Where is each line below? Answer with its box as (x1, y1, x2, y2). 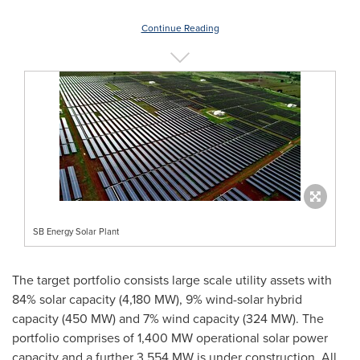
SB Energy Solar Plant (33, 224, 119, 238)
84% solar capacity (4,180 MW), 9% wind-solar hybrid (12, 289, 302, 309)
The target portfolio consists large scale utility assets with (12, 270, 332, 289)
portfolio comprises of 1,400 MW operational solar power (12, 328, 328, 347)
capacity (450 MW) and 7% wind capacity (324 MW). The (12, 309, 324, 328)
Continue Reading (141, 21, 219, 35)
